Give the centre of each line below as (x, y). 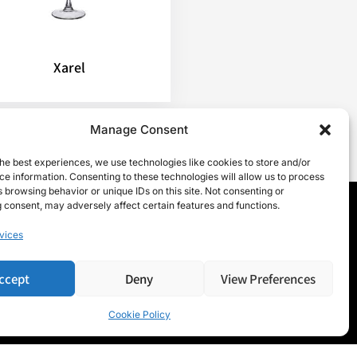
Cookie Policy (139, 314)
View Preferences (269, 278)
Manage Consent (139, 129)
